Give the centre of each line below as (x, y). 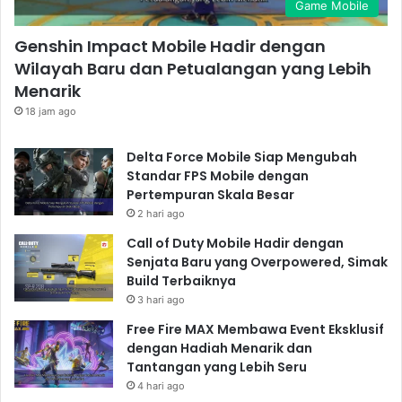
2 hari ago (161, 213)
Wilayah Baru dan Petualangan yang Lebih (193, 68)
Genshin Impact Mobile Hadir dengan (170, 46)
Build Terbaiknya (181, 280)
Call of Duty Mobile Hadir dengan (235, 243)
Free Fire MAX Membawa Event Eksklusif (255, 329)
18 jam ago (51, 111)
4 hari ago (161, 385)
